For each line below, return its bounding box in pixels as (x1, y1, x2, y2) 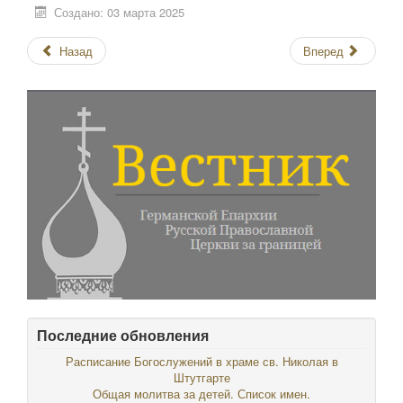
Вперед (302, 42, 344, 59)
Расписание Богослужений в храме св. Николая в (65, 352, 338, 370)
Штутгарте (173, 368, 230, 386)
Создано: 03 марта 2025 (54, 4, 185, 21)
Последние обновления (37, 324, 209, 345)
